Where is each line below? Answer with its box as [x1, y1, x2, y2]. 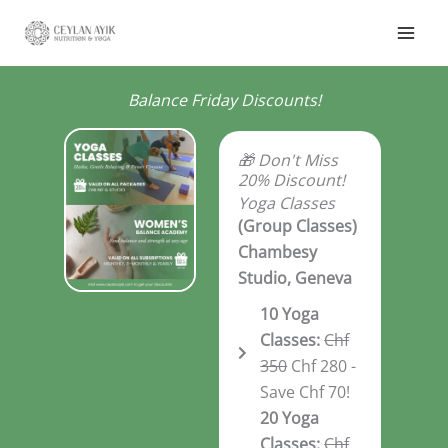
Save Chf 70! [260, 380, 351, 403]
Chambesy [237, 240, 317, 263]
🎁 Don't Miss [237, 149, 338, 172]
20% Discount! [237, 169, 345, 192]
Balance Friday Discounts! [127, 88, 321, 111]
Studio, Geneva [237, 266, 352, 289]
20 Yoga [260, 406, 320, 429]
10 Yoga [260, 302, 320, 325]
